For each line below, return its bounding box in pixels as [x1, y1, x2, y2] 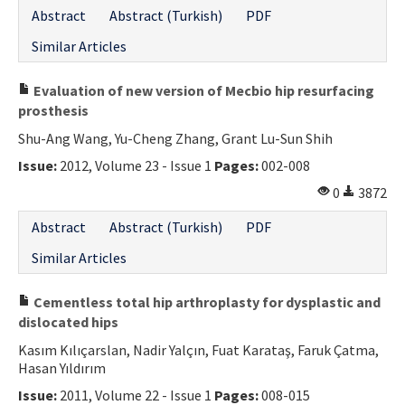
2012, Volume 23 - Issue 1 [57, 155, 214, 174]
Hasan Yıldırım [18, 358, 106, 377]
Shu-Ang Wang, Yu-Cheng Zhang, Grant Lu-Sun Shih [18, 128, 333, 147]
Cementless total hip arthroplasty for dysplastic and [31, 292, 381, 311]
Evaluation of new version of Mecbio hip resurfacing [31, 80, 374, 99]
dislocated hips [18, 312, 118, 331]
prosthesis [18, 100, 89, 119]
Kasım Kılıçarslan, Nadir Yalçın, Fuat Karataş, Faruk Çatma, [18, 340, 379, 359]
